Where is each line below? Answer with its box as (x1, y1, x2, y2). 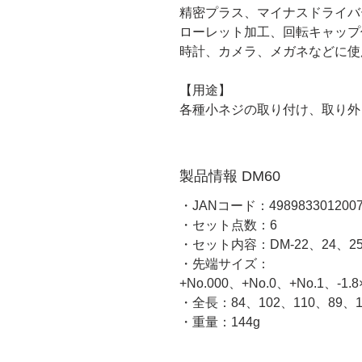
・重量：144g (179, 315, 260, 329)
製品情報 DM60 (179, 168, 280, 184)
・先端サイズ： (179, 257, 270, 271)
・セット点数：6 (179, 218, 277, 232)
